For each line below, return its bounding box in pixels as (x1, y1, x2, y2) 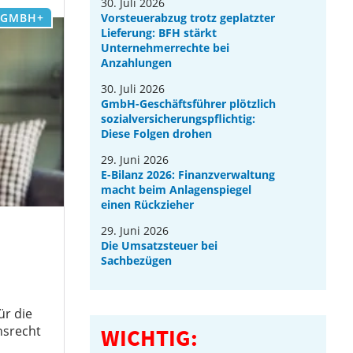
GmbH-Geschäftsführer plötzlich (101, 95, 277, 111)
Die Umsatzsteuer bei (101, 237, 218, 253)
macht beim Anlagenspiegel (101, 181, 252, 197)
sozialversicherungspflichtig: (101, 110, 256, 126)
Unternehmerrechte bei (101, 39, 230, 55)
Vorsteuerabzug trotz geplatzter (101, 9, 276, 25)
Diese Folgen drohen (101, 125, 213, 141)
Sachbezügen (101, 252, 173, 268)
